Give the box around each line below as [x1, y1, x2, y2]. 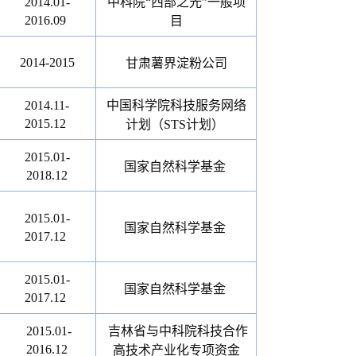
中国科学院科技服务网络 [106, 99, 246, 112]
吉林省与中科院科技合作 [107, 324, 248, 338]
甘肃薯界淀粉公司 [125, 56, 227, 70]
